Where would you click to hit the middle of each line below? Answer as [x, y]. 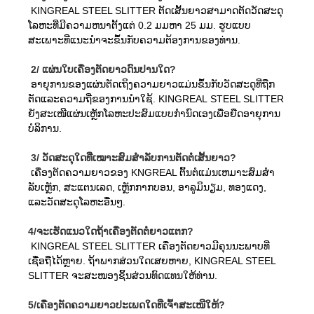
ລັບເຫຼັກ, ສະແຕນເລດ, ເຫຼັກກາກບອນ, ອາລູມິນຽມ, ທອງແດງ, [147, 187]
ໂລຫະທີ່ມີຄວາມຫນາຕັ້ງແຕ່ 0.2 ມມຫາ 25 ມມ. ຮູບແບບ [139, 25]
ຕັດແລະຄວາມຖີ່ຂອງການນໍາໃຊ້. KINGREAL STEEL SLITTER [156, 98]
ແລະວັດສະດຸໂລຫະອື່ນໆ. [77, 202]
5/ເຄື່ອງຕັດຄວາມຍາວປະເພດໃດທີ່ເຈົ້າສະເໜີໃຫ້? [127, 305]
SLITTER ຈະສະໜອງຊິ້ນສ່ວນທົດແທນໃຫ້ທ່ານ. [123, 275]
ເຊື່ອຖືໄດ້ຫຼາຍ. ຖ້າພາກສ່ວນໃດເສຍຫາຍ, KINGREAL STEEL [152, 260]
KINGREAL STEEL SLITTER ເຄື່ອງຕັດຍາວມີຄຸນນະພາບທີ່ [149, 246]
